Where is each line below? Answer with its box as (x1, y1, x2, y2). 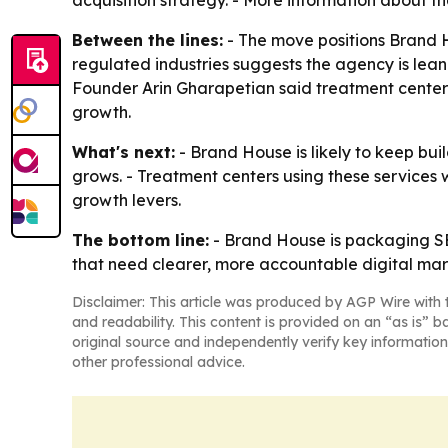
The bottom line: (72, 230, 209, 250)
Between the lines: (72, 30, 223, 50)
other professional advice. (72, 353, 245, 371)
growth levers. (72, 190, 181, 210)
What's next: (72, 142, 175, 162)
